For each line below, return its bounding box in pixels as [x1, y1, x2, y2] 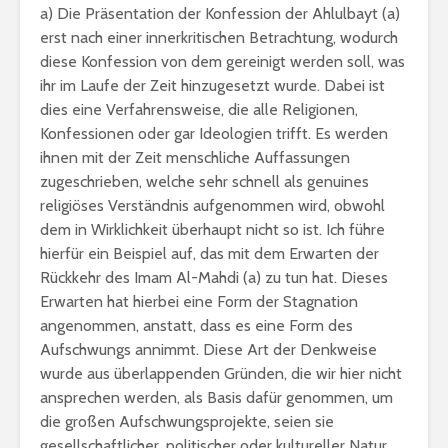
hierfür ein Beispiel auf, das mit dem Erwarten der [40, 244, 379, 263]
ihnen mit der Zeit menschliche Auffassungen [40, 148, 350, 167]
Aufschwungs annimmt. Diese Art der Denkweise [40, 340, 377, 359]
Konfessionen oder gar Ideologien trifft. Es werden [40, 124, 388, 143]
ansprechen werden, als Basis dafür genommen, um [40, 388, 393, 407]
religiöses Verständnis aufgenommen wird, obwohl [40, 196, 385, 215]
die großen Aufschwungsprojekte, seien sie [40, 412, 334, 431]
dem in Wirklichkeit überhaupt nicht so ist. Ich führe [40, 220, 385, 239]
